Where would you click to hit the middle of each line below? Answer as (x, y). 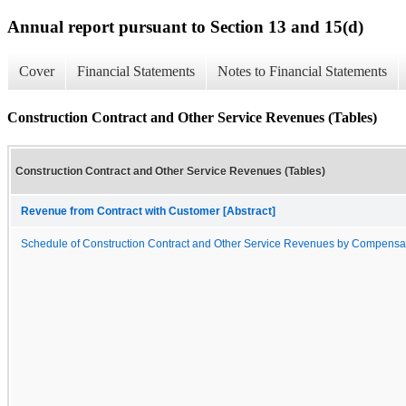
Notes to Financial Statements (302, 72)
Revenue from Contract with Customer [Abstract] (148, 211)
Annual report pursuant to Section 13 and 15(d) (185, 26)
